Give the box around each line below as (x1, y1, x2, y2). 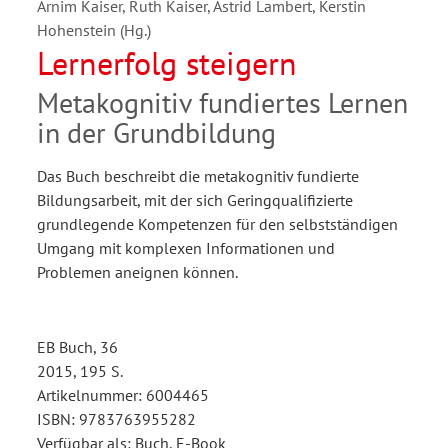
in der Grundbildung (37, 113, 276, 151)
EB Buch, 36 (37, 336, 118, 357)
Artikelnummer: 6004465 (37, 384, 209, 405)
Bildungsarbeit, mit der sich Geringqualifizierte (37, 189, 353, 210)
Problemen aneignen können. (37, 261, 238, 282)
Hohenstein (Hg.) (37, 19, 151, 40)
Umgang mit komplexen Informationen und (37, 237, 335, 258)
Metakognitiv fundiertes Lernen (37, 83, 408, 121)
